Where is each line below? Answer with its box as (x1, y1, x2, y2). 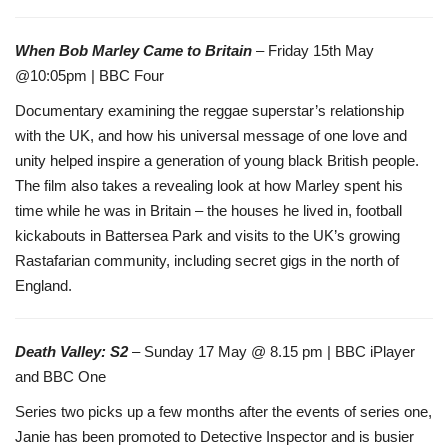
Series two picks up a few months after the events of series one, (15, 402, 432, 420)
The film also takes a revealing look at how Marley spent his (15, 176, 403, 194)
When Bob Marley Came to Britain (15, 41, 252, 59)
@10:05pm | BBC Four (15, 66, 164, 84)
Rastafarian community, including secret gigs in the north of (15, 251, 399, 269)
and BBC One (15, 367, 106, 385)
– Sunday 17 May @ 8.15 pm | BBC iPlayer (132, 342, 415, 360)
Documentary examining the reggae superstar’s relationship (15, 101, 404, 119)
